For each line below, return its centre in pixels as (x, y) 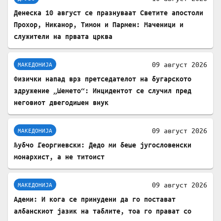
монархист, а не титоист (59, 157)
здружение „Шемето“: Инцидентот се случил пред (103, 91)
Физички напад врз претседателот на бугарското (103, 79)
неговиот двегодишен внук (61, 103)
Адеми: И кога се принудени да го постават (95, 199)
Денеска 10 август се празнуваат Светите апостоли (109, 13)
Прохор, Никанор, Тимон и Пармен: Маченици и (99, 25)
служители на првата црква (63, 37)
